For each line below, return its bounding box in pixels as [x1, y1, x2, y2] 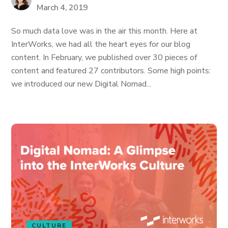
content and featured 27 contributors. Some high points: [11, 65, 211, 76]
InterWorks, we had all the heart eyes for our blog [11, 39, 191, 50]
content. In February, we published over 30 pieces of [11, 52, 197, 63]
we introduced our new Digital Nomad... [11, 78, 152, 90]
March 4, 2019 [37, 2, 88, 13]
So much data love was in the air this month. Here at [11, 25, 198, 37]
